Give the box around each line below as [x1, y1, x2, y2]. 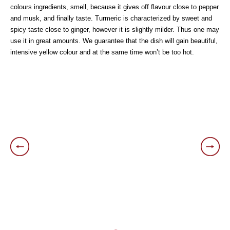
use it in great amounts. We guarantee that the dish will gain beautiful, [10, 37, 218, 45]
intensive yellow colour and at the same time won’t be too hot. [10, 48, 194, 56]
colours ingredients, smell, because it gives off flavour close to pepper [10, 3, 219, 11]
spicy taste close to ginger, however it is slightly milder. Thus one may [10, 26, 219, 33]
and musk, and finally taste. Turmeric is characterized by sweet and [10, 14, 212, 22]
